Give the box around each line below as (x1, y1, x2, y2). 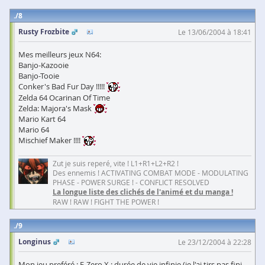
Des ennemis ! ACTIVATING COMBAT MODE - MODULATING (53, 168, 248, 178)
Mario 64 (18, 124, 49, 135)
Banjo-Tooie (18, 70, 59, 81)
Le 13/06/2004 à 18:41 (178, 27, 251, 37)
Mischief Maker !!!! (18, 135, 82, 146)
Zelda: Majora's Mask (18, 102, 93, 114)
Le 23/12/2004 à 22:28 (178, 237, 251, 247)
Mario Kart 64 (18, 114, 66, 125)
